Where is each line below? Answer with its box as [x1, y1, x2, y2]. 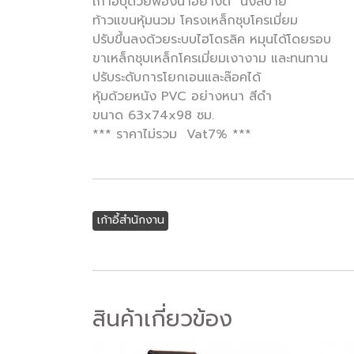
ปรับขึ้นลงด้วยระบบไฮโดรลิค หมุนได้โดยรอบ [92, 30, 331, 49]
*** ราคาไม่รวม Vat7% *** [92, 125, 251, 144]
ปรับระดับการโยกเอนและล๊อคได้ [92, 68, 261, 87]
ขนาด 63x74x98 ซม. [92, 106, 214, 125]
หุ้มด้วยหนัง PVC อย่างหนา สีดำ [92, 87, 272, 106]
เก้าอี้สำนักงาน [96, 212, 164, 228]
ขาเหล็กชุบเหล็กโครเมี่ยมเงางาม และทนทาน [92, 49, 328, 68]
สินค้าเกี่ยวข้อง [92, 302, 232, 336]
